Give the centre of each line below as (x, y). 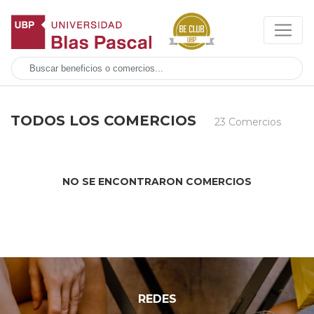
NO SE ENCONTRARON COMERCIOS (157, 181)
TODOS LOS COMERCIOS (105, 120)
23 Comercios (248, 122)
